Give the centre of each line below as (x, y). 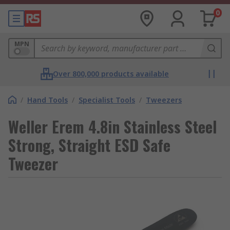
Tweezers (164, 100)
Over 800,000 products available (111, 74)
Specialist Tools (107, 100)
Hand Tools (47, 100)
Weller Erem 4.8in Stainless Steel (112, 127)
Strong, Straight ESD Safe (89, 145)
